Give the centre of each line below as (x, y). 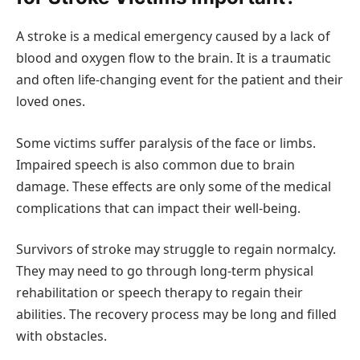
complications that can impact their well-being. (158, 208)
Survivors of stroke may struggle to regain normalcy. (176, 250)
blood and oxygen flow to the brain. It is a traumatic (174, 58)
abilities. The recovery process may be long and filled (176, 315)
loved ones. (51, 102)
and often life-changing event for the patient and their (180, 80)
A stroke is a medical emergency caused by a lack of (173, 37)
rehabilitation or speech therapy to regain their (160, 293)
